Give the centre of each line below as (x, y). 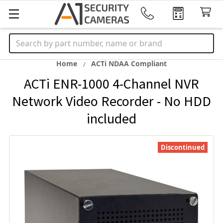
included (111, 118)
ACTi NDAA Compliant (129, 63)
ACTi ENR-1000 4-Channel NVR (111, 84)
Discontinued (183, 147)
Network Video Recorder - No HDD (111, 101)
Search (22, 39)
